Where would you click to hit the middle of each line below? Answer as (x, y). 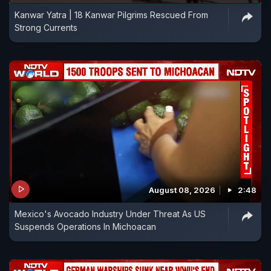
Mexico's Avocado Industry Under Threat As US (110, 214)
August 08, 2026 (182, 190)
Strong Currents (46, 28)
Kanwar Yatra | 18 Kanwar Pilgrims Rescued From (111, 15)
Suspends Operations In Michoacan (85, 226)
